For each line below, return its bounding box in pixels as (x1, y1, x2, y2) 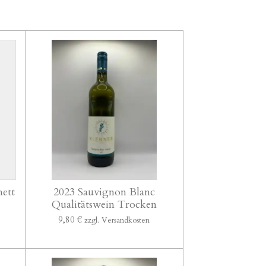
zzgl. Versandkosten (84, 214, 150, 226)
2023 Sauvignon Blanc (53, 184, 155, 199)
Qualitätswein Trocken (51, 197, 157, 212)
